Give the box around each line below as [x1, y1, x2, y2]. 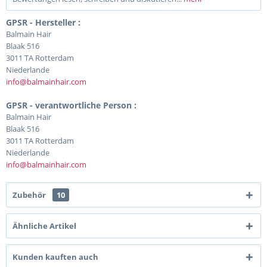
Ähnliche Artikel [13, 221, 76, 231]
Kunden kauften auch [13, 252, 98, 262]
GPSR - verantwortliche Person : [6, 100, 136, 111]
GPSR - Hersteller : [6, 17, 80, 28]
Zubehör [13, 190, 48, 200]
